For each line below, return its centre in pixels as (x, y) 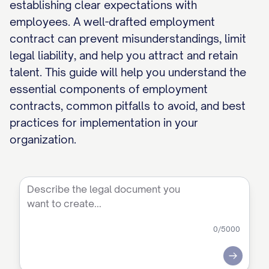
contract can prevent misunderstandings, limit (128, 38)
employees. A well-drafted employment (112, 22)
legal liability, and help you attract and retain (124, 55)
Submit (246, 261)
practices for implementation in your (104, 122)
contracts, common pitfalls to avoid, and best (128, 106)
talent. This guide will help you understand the (128, 72)
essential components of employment (109, 89)
